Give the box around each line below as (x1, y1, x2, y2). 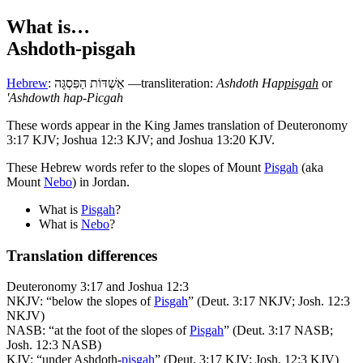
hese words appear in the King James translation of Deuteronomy (15, 117, 348, 132)
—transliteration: (125, 75, 216, 90)
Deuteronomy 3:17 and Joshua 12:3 (6, 280, 189, 294)
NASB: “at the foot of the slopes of (6, 323, 190, 338)
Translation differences (6, 246, 157, 264)
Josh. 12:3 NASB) (6, 338, 101, 352)
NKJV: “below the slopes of (6, 294, 154, 309)
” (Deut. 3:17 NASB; (224, 323, 333, 338)
